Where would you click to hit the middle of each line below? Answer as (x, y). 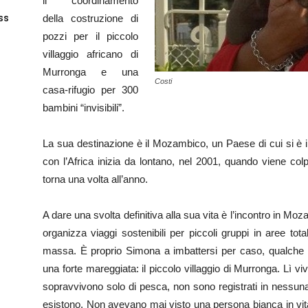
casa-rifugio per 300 (90, 90)
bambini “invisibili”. (84, 108)
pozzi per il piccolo (90, 36)
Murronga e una (90, 72)
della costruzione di (90, 18)
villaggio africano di (90, 54)
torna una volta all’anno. (95, 179)
